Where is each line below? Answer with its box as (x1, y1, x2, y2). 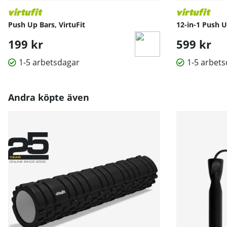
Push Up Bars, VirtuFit (8, 20, 85, 30)
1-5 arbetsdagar (19, 57, 80, 68)
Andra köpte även (8, 91, 89, 104)
